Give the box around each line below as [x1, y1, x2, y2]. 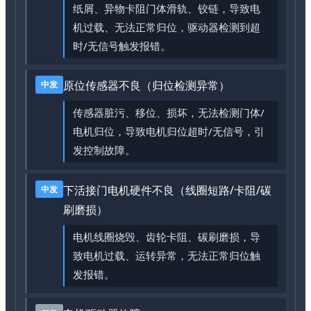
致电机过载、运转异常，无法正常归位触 [73, 248, 261, 262]
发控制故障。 [73, 143, 136, 158]
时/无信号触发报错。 [73, 38, 171, 53]
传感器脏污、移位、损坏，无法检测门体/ [73, 106, 265, 120]
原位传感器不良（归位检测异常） [63, 78, 230, 94]
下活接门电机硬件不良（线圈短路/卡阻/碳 [63, 182, 272, 198]
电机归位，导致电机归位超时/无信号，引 [73, 124, 265, 139]
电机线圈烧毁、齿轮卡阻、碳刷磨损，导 [73, 229, 261, 244]
